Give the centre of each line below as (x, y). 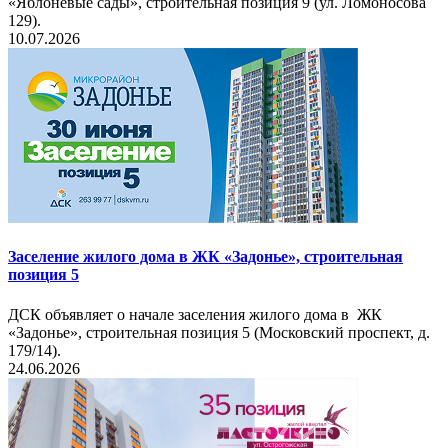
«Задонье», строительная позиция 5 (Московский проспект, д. (219, 332)
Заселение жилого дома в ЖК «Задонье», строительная (205, 257)
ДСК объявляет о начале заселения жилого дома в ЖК (195, 314)
